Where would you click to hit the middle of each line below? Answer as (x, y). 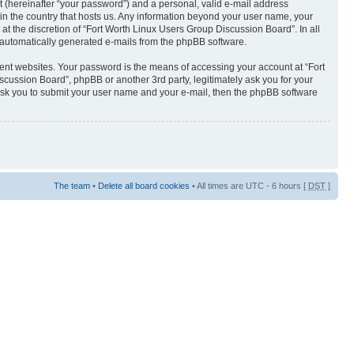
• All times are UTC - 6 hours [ (249, 186)
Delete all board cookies (144, 186)
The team (72, 186)
